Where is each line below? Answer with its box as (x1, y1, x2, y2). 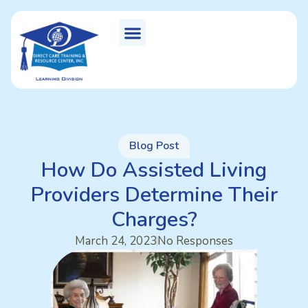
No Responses (157, 233, 233, 250)
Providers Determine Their (30, 181, 278, 210)
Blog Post (129, 138, 179, 154)
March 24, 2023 (75, 233, 157, 250)
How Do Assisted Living (41, 156, 267, 185)
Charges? (111, 206, 197, 234)
